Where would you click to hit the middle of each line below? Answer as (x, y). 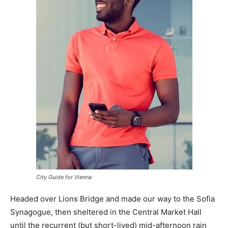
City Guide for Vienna (64, 177)
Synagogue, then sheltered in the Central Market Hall (106, 212)
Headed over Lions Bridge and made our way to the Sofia (112, 198)
